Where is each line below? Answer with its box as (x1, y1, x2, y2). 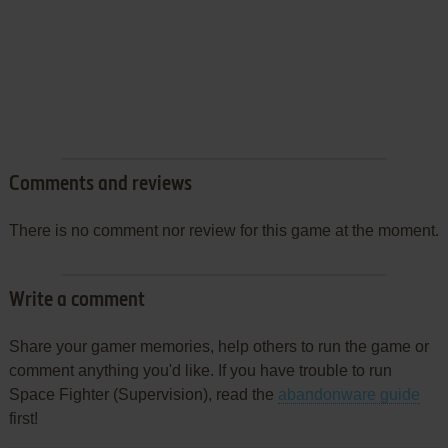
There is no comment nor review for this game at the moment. (8, 222, 439, 240)
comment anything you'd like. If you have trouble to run (8, 362, 392, 380)
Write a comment (8, 291, 145, 312)
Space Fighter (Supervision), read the (8, 386, 278, 404)
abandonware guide (277, 386, 420, 404)
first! (8, 410, 38, 428)
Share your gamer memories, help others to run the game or (8, 338, 429, 356)
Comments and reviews (8, 175, 192, 196)
